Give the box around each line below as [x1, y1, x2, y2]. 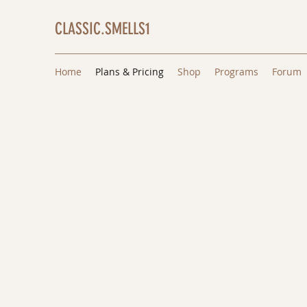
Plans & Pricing [95, 65, 164, 78]
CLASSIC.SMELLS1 [55, 19, 150, 38]
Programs [214, 65, 258, 78]
